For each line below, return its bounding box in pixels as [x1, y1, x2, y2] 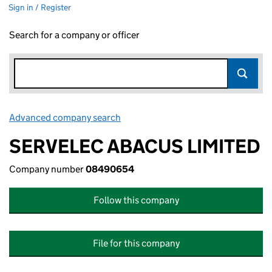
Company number [9, 163, 86, 175]
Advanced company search [9, 112, 121, 123]
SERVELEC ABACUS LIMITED [9, 134, 260, 158]
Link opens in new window [123, 112, 230, 123]
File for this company [92, 237, 180, 249]
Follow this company [93, 194, 179, 206]
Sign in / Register [8, 2, 71, 13]
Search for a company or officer [9, 29, 140, 41]
